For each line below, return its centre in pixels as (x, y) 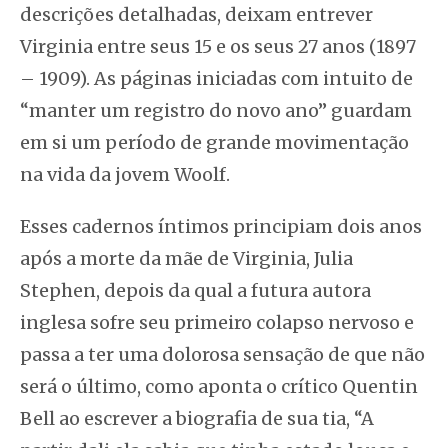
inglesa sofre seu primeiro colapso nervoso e (217, 322)
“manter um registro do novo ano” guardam (216, 110)
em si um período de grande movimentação (214, 142)
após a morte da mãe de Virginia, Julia (186, 258)
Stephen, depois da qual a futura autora (195, 290)
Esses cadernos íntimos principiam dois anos (221, 226)
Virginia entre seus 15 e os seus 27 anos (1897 (218, 46)
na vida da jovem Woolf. (125, 174)
